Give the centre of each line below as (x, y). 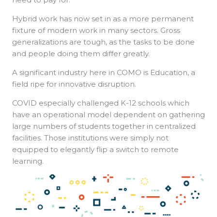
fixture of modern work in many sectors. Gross (96, 31)
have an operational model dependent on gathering (108, 115)
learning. (28, 161)
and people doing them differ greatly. (81, 54)
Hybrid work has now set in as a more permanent (103, 19)
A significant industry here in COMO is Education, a (104, 73)
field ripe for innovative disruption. (74, 84)
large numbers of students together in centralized (104, 126)
